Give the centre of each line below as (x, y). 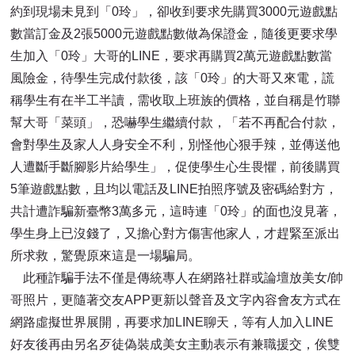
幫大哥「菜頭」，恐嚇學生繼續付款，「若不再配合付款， (176, 123)
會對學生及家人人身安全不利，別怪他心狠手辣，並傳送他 (176, 145)
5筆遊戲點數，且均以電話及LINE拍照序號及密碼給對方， (174, 189)
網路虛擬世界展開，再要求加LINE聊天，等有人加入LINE (172, 323)
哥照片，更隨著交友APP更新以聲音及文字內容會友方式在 (176, 300)
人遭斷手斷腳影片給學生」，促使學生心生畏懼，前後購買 (176, 167)
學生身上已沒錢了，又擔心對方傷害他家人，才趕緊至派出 (176, 234)
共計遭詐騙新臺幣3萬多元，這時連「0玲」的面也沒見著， (176, 212)
